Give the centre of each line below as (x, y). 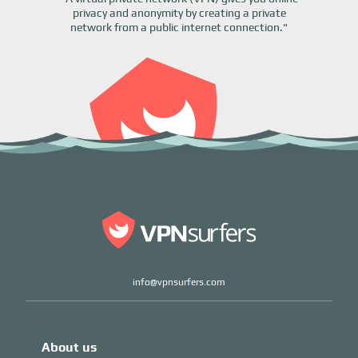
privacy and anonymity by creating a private (179, 13)
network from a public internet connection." (179, 27)
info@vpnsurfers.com (179, 282)
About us (69, 348)
